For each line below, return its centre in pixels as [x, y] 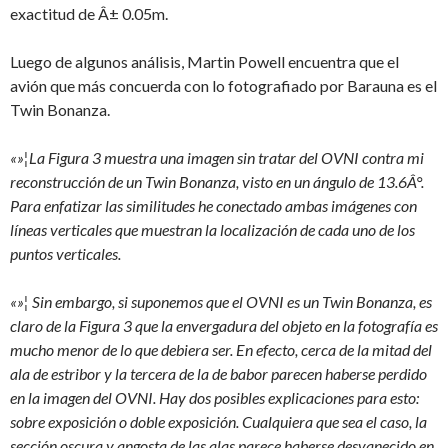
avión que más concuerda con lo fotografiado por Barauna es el [223, 85]
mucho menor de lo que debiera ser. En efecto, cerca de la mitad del [221, 349]
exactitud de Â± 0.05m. [89, 13]
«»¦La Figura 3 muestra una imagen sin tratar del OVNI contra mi [217, 157]
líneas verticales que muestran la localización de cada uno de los [212, 229]
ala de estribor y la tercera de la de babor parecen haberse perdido [218, 373]
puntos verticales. [65, 253]
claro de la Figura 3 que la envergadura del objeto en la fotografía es [224, 325]
